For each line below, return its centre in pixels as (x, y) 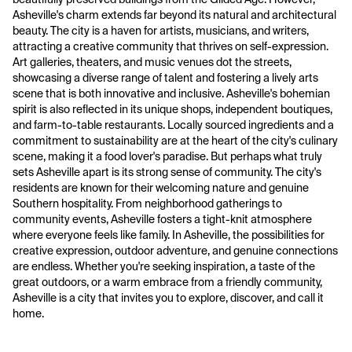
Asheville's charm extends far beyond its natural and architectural (174, 15)
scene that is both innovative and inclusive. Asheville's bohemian (171, 93)
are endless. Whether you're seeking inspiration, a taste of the (164, 266)
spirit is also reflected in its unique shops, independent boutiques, (172, 109)
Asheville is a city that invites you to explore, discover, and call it (168, 298)
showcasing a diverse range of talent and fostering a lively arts (165, 78)
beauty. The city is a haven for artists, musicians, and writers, (161, 31)
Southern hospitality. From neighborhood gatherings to (147, 203)
